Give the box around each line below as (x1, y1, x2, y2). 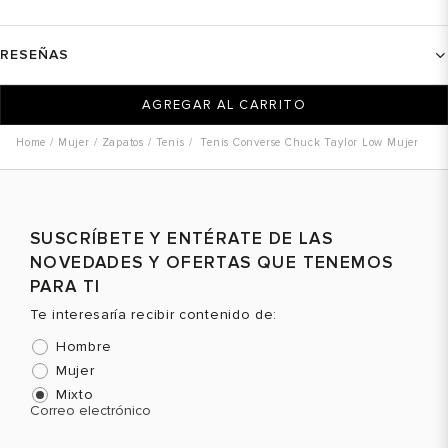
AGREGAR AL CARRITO (141, 96, 307, 113)
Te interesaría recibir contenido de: (30, 306, 278, 323)
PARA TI (30, 276, 101, 297)
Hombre (56, 338, 112, 355)
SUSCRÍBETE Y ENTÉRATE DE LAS (30, 228, 334, 249)
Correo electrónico (30, 402, 151, 419)
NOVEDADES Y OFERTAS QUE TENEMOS (30, 252, 394, 273)
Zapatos (101, 136, 144, 149)
